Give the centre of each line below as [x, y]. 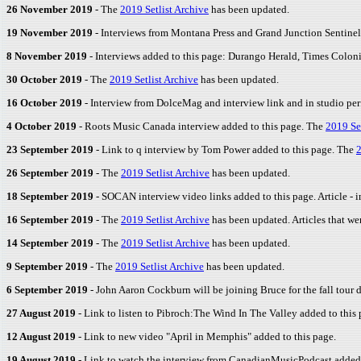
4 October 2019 [43, 126]
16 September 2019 [51, 220]
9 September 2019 [48, 266]
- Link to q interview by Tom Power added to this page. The [226, 149]
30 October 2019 [46, 79]
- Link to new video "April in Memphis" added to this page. [207, 336]
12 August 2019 [42, 336]
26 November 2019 [51, 9]
